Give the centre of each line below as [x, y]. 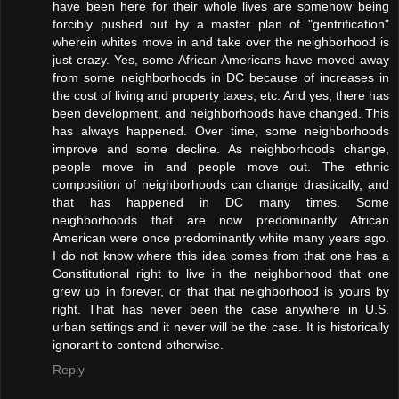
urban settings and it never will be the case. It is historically [221, 326]
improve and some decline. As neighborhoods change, [221, 148]
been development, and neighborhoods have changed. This [221, 113]
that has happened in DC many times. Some [221, 202]
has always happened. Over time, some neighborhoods [221, 130]
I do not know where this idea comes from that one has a [221, 255]
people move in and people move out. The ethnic [221, 166]
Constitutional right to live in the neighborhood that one [221, 273]
